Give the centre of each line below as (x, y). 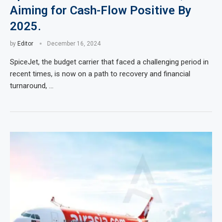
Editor (25, 44)
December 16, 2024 (74, 44)
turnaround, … (32, 86)
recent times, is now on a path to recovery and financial (100, 74)
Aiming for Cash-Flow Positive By (101, 10)
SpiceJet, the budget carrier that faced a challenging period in (109, 62)
